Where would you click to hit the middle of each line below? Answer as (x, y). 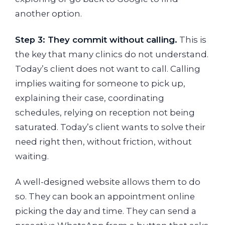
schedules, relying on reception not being (105, 112)
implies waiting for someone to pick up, (100, 83)
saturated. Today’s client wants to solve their (110, 127)
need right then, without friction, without (103, 141)
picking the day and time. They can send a (106, 211)
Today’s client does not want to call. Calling (108, 69)
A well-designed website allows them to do (108, 182)
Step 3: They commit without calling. (96, 39)
